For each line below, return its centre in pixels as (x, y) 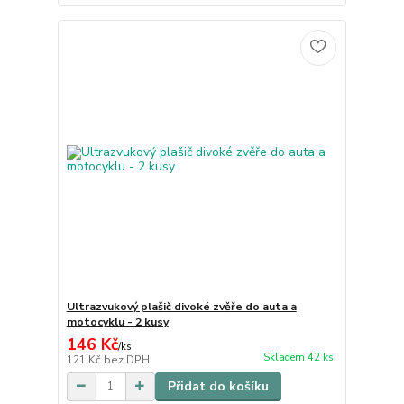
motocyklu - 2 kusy (117, 321)
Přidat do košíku (218, 386)
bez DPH (126, 359)
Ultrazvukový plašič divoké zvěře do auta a (181, 306)
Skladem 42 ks (298, 357)
